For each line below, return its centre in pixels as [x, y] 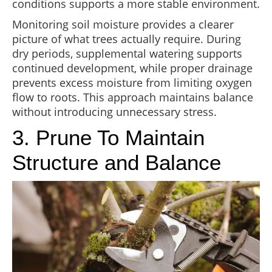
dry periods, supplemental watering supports [127, 53]
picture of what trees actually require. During [127, 39]
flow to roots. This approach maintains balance [133, 97]
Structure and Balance [117, 162]
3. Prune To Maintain [108, 137]
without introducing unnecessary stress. [114, 111]
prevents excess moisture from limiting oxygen [132, 82]
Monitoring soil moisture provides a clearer [123, 24]
